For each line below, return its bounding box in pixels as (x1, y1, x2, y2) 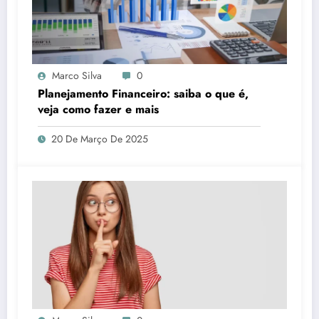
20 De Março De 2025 (51, 131, 148, 146)
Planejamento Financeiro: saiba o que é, (38, 85, 249, 102)
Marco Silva (52, 68, 102, 83)
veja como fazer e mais (38, 100, 159, 117)
